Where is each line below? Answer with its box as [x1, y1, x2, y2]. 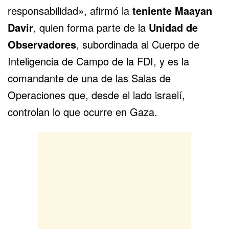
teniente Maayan [132, 3, 212, 18]
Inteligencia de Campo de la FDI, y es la [8, 54, 189, 69]
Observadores [8, 37, 76, 52]
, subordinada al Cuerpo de [76, 37, 199, 52]
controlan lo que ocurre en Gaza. [8, 104, 157, 120]
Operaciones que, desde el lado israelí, [8, 87, 185, 103]
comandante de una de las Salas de [8, 71, 171, 86]
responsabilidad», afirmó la [8, 3, 132, 18]
